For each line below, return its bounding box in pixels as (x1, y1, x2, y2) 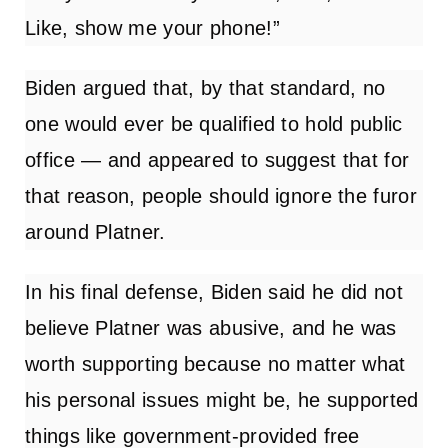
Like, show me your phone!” (25, 16, 280, 39)
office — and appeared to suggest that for (25, 148, 410, 171)
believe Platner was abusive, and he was (25, 316, 397, 339)
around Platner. (25, 220, 166, 243)
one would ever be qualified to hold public (25, 112, 403, 135)
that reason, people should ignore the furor (25, 184, 417, 207)
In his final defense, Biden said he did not (25, 280, 403, 303)
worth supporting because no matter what (25, 352, 406, 375)
